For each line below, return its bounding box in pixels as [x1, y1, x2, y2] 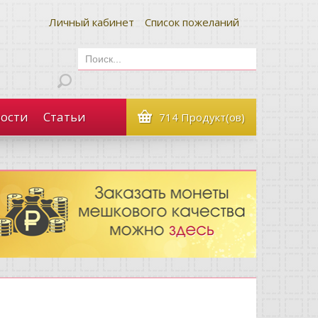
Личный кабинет [49, 15, 134, 29]
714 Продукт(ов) [159, 110, 245, 124]
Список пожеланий [145, 15, 239, 29]
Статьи [43, 109, 86, 125]
